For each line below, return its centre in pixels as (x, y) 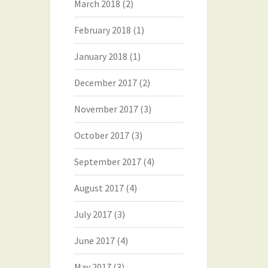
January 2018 (100, 56)
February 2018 (102, 30)
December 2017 (105, 83)
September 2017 (107, 162)
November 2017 (106, 109)
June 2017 (94, 240)
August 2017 (99, 188)
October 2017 (101, 135)
